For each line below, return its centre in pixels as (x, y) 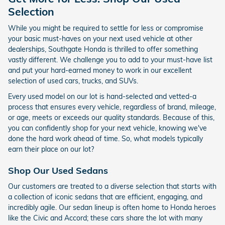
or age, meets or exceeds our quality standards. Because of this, (111, 118)
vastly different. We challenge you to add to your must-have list (110, 60)
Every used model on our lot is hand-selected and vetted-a (102, 97)
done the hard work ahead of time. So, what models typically (105, 139)
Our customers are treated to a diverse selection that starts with (112, 186)
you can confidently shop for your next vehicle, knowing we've (107, 128)
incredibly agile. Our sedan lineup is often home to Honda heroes (112, 207)
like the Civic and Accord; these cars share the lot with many (105, 218)
